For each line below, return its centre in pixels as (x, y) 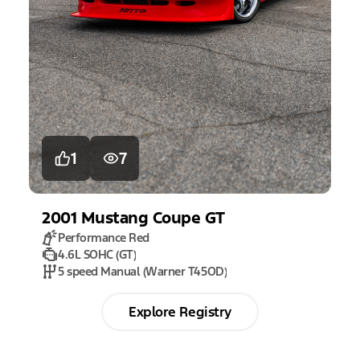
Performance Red (104, 238)
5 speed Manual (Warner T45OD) (143, 272)
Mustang (115, 218)
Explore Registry (180, 312)
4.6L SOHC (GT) (97, 255)
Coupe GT (188, 218)
